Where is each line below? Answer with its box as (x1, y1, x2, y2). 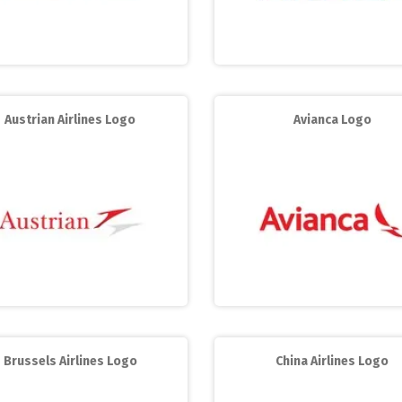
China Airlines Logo (275, 354, 389, 369)
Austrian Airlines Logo (4, 112, 135, 127)
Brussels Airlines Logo (3, 354, 137, 369)
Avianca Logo (293, 112, 371, 127)
